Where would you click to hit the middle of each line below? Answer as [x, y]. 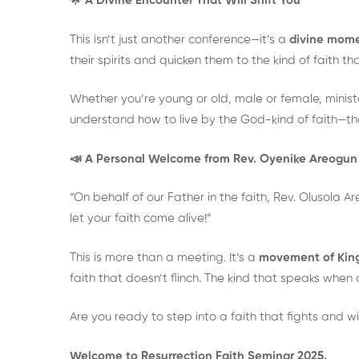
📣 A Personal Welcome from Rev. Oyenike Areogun [214, 159]
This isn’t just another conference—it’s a [179, 39]
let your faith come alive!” [141, 218]
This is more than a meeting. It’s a [164, 257]
